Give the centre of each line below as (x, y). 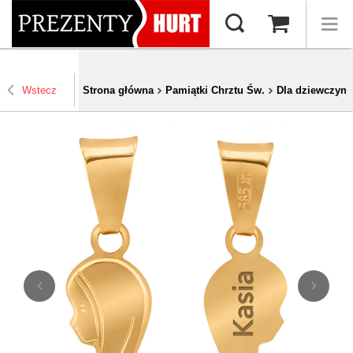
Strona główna (118, 91)
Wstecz (39, 91)
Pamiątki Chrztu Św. (215, 91)
